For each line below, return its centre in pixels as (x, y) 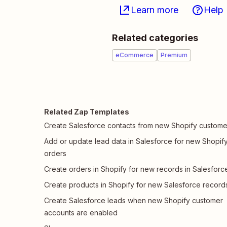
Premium (174, 55)
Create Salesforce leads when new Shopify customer (134, 200)
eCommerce (135, 55)
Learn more (155, 10)
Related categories (155, 38)
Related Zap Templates (87, 112)
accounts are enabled (81, 213)
